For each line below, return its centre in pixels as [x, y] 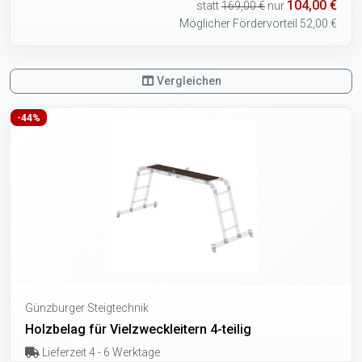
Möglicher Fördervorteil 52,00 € [258, 23]
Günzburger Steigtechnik [87, 307]
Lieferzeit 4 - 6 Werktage [99, 352]
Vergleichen [188, 80]
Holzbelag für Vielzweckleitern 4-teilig [138, 329]
